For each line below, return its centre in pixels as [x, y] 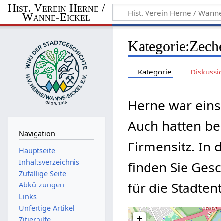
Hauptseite [37, 150]
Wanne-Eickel [56, 17]
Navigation [37, 134]
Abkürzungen [41, 185]
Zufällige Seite [42, 174]
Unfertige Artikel [46, 208]
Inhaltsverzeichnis [49, 162]
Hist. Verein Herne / [56, 8]
